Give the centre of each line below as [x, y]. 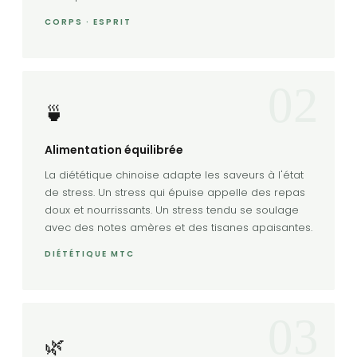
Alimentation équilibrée [114, 149]
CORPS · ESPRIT [88, 22]
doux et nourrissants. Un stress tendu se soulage [172, 210]
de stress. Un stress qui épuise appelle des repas [175, 192]
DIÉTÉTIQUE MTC [90, 253]
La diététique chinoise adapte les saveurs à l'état [174, 175]
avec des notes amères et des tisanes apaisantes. [178, 227]
